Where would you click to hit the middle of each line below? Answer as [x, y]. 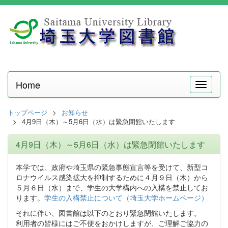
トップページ [27, 112]
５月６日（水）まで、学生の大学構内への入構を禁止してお [112, 187]
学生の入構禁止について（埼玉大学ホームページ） [126, 197]
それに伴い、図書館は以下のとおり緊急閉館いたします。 [108, 213]
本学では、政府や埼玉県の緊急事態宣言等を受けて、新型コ [112, 167]
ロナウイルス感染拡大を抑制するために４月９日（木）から [112, 177]
